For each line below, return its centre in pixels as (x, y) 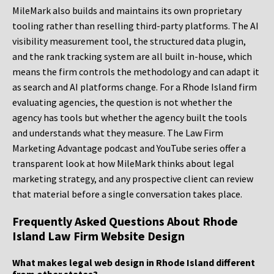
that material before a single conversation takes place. (127, 194)
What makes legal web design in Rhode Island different (134, 263)
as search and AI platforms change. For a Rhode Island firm (135, 87)
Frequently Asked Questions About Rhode (125, 221)
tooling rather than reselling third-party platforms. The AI (135, 26)
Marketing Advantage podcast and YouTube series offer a (129, 148)
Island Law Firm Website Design (98, 236)
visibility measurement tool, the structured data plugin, (129, 41)
